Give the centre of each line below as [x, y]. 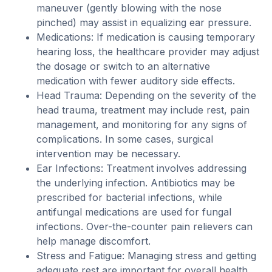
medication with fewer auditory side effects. [136, 80]
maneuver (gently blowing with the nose [129, 8]
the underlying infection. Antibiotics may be [136, 182]
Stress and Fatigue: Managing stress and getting [146, 255]
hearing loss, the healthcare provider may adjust [148, 51]
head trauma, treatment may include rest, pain [143, 110]
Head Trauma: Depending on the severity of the [146, 95]
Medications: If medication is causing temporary [146, 37]
